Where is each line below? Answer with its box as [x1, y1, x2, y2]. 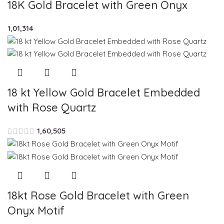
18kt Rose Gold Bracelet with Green [7, 188, 189, 202]
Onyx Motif [7, 203, 64, 217]
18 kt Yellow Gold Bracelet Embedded [7, 85, 200, 99]
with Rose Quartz [7, 100, 96, 114]
